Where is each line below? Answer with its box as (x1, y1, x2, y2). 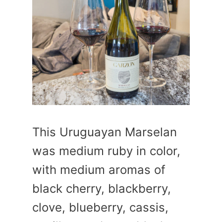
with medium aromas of (32, 162, 166, 177)
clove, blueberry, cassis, (32, 200, 168, 215)
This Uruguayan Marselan (32, 124, 177, 139)
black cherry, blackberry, (32, 181, 171, 196)
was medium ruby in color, (32, 143, 180, 158)
